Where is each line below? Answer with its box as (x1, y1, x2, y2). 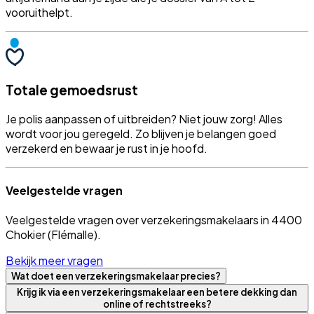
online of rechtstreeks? (102, 298, 212, 310)
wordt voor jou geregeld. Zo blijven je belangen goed (6, 125, 276, 141)
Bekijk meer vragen (6, 253, 103, 268)
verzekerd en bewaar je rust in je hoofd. (6, 140, 207, 156)
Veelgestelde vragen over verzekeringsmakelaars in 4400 (6, 212, 302, 228)
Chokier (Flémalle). (6, 227, 101, 243)
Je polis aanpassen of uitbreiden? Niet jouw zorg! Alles (6, 111, 282, 126)
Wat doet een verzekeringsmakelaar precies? (11, 270, 221, 282)
